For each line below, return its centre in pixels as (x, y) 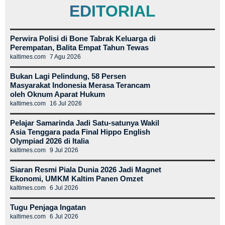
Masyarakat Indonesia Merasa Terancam (80, 85)
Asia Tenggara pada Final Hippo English (80, 132)
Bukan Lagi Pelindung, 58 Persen (68, 76)
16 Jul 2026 (66, 103)
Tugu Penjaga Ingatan (48, 207)
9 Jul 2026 (64, 150)
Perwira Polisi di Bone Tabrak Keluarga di (83, 38)
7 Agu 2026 (65, 57)
